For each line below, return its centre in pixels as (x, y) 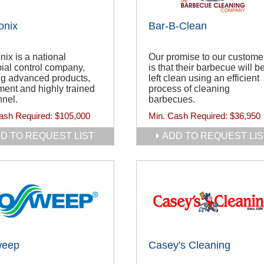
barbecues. (172, 100)
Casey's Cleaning (189, 245)
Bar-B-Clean (178, 26)
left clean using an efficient (204, 78)
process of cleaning (189, 89)
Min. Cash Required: (189, 116)
